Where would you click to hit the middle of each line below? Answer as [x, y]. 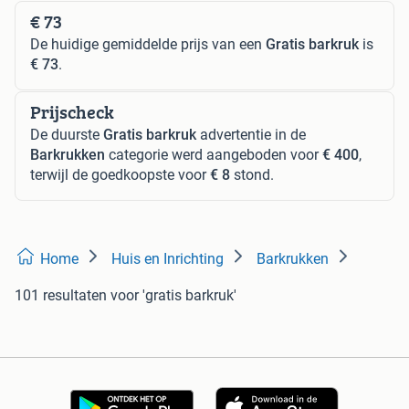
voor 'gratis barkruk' [173, 295]
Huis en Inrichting [168, 258]
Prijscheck [72, 111]
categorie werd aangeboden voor [214, 154]
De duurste [67, 134]
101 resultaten [61, 295]
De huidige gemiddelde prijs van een [148, 44]
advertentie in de [251, 134]
